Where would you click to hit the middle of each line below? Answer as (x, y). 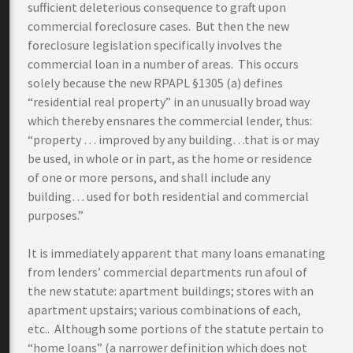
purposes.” (56, 215)
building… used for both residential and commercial (168, 196)
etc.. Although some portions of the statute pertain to (176, 329)
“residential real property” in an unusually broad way (169, 102)
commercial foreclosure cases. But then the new (158, 26)
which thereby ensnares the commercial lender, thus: (170, 121)
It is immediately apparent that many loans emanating (176, 253)
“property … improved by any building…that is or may (173, 139)
